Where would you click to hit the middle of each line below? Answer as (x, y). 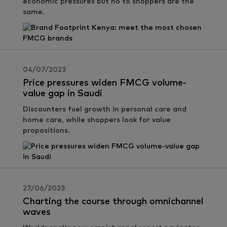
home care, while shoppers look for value (97, 120)
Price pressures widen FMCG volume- (105, 83)
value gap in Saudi (63, 94)
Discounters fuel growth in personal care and (105, 109)
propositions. (46, 131)
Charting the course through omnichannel (113, 202)
